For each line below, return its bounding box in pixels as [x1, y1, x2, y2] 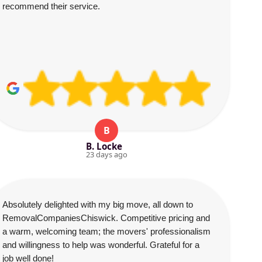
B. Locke [85, 140, 122, 152]
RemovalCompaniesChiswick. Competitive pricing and [2, 213, 210, 223]
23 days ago [85, 149, 127, 160]
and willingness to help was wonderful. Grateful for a [2, 240, 199, 250]
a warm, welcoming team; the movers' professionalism [2, 226, 211, 236]
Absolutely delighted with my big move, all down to [2, 199, 193, 209]
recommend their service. [2, 1, 100, 11]
